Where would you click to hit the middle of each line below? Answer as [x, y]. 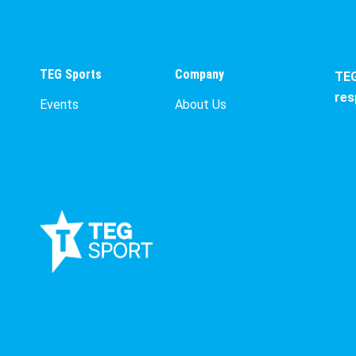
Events [59, 104]
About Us [201, 104]
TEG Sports [71, 74]
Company [199, 74]
